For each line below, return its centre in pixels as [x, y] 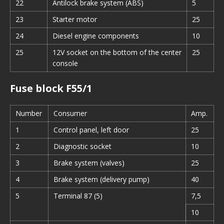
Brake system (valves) [89, 163]
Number [29, 113]
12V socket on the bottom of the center [117, 52]
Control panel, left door [91, 130]
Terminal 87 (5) [78, 196]
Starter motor [75, 19]
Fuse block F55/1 [51, 88]
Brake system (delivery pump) [101, 179]
